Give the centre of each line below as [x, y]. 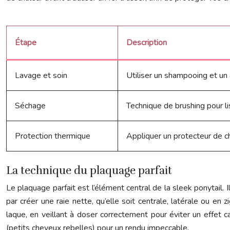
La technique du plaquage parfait [89, 170]
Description [147, 43]
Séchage [30, 106]
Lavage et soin [41, 75]
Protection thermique [53, 136]
